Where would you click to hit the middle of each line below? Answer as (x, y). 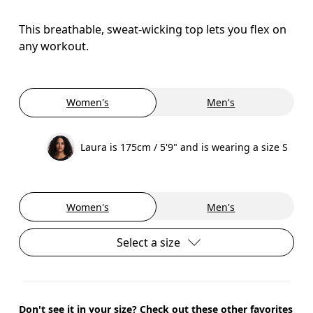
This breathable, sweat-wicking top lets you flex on (153, 29)
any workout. (54, 46)
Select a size (148, 242)
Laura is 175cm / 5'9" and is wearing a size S (184, 147)
